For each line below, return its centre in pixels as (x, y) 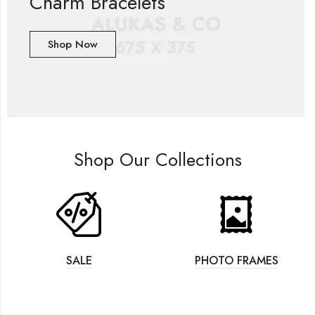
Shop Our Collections (157, 159)
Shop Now (73, 44)
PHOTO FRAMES (236, 260)
